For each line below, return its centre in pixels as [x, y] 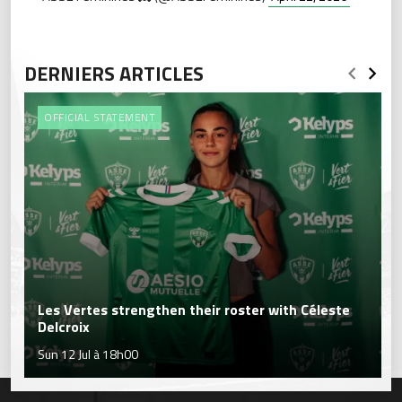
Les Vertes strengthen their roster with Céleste [194, 309]
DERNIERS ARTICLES [114, 73]
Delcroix [64, 326]
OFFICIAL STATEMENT [100, 117]
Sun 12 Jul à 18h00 [88, 354]
